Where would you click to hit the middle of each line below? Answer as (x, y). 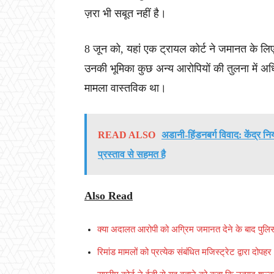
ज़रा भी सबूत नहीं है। (125, 14)
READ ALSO (127, 135)
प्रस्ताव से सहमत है (132, 155)
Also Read (109, 196)
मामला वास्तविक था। (125, 88)
